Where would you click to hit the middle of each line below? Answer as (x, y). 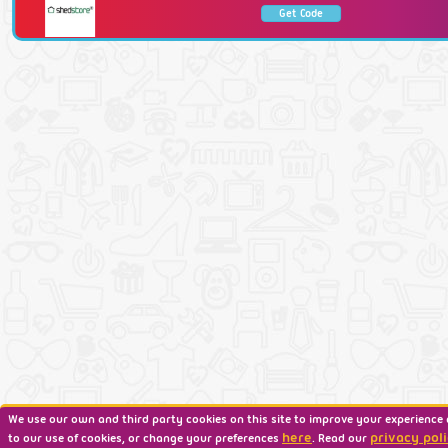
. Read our (341, 438)
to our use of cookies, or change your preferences (145, 438)
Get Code (301, 13)
